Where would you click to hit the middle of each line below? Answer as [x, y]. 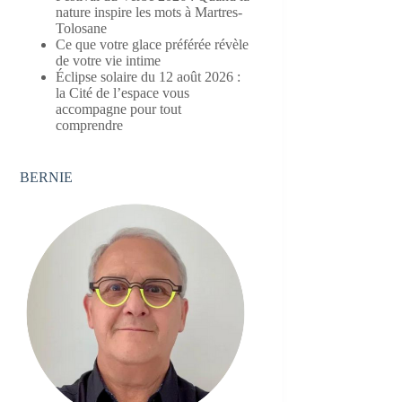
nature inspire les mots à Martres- [149, 12]
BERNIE [47, 177]
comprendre [90, 125]
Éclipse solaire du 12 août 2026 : [149, 76]
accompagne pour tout [119, 109]
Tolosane [82, 28]
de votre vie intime [109, 60]
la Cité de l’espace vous [123, 92]
